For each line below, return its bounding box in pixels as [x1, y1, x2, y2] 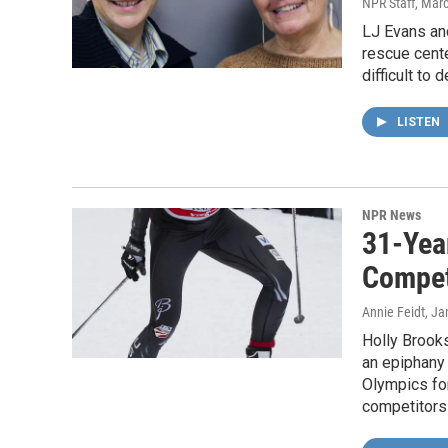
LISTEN [397, 115, 443, 129]
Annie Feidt [362, 304, 425, 320]
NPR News [362, 207, 421, 223]
